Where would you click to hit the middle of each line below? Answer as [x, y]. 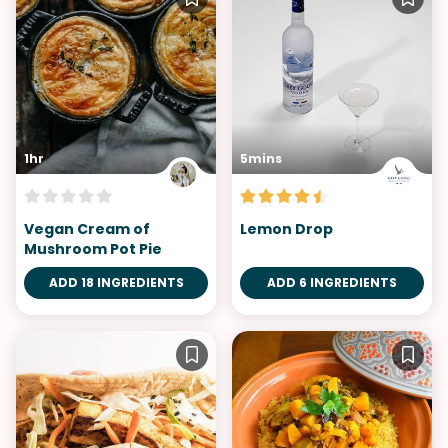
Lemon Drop [286, 228]
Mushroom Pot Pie [93, 248]
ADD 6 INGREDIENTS [332, 282]
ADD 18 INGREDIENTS [116, 282]
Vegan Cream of [87, 228]
